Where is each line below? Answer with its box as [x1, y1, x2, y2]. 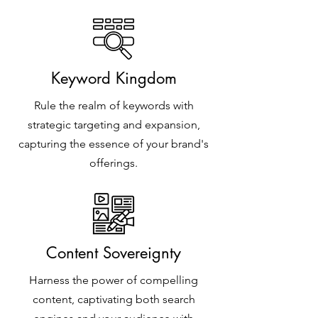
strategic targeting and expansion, [27, 118, 200, 131]
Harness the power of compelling [29, 273, 198, 287]
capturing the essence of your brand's [18, 137, 209, 150]
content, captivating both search [32, 292, 195, 306]
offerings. [89, 156, 138, 170]
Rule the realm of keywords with [33, 99, 194, 112]
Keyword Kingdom [50, 68, 177, 88]
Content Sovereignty [46, 243, 181, 263]
